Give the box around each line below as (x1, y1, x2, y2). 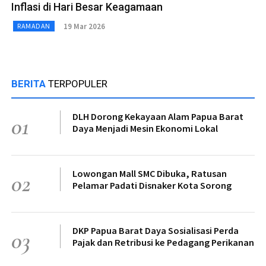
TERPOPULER (48, 78, 107, 90)
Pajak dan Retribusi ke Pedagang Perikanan (72, 236, 254, 249)
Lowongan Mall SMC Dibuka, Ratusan (72, 167, 227, 180)
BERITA (11, 78, 48, 90)
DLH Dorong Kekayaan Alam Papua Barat (72, 110, 243, 123)
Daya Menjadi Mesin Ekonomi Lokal (72, 122, 218, 135)
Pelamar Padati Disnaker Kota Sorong (72, 179, 232, 192)
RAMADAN (17, 21, 50, 31)
